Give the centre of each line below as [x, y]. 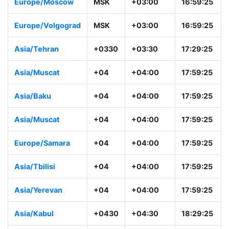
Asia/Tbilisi [35, 220]
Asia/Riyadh [36, 21]
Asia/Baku [33, 150]
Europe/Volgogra [45, 68]
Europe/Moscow [44, 45]
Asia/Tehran [37, 103]
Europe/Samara [42, 197]
